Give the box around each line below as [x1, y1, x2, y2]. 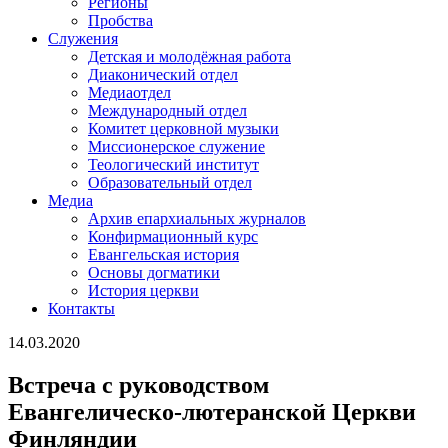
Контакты [48, 300, 115, 317]
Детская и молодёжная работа [88, 48, 291, 65]
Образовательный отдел [88, 174, 252, 191]
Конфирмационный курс [88, 228, 258, 245]
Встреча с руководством [8, 371, 269, 398]
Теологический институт [88, 156, 259, 173]
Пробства [88, 12, 153, 29]
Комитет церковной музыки [88, 120, 279, 137]
